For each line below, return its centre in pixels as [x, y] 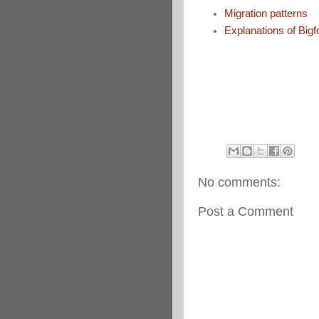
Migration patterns [266, 13]
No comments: [239, 182]
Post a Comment [246, 211]
